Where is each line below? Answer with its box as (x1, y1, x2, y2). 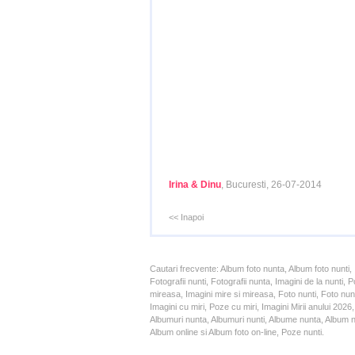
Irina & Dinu (169, 179, 221, 190)
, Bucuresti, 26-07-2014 (221, 179, 322, 190)
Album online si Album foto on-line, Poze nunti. (150, 327, 324, 337)
